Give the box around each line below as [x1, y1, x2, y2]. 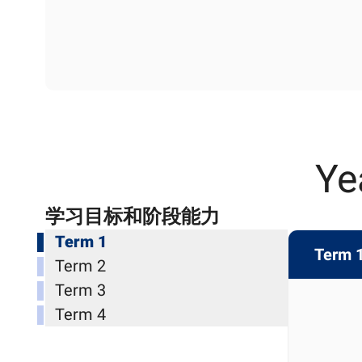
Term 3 [55, 280, 106, 300]
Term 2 [55, 256, 106, 276]
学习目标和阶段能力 [45, 205, 220, 228]
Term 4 [55, 305, 106, 324]
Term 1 [55, 232, 107, 251]
